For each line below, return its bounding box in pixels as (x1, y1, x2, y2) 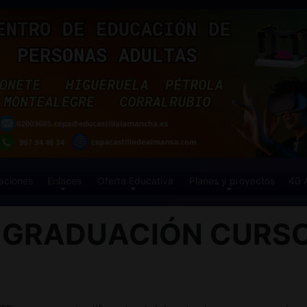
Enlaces (47, 174, 82, 186)
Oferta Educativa (97, 174, 174, 186)
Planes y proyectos (188, 174, 275, 186)
